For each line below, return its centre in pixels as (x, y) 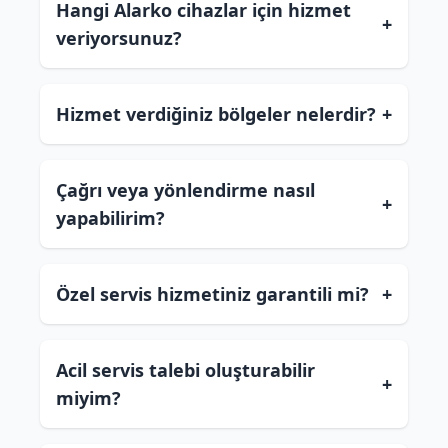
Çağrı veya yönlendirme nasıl (185, 190)
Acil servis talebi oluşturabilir (185, 370)
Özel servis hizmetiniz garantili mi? (212, 294)
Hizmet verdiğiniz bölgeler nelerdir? (216, 114)
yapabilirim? (110, 218)
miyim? (88, 398)
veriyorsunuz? (119, 38)
